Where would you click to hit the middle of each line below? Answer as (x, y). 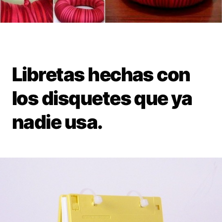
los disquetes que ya (102, 98)
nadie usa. (57, 122)
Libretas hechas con (101, 74)
